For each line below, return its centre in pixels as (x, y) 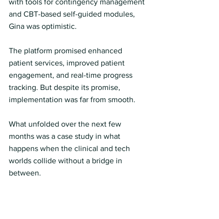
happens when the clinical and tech (70, 148)
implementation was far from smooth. (72, 99)
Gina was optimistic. (43, 26)
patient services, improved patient (68, 63)
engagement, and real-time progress (72, 75)
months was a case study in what (66, 136)
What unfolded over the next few (66, 124)
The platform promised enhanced (66, 51)
